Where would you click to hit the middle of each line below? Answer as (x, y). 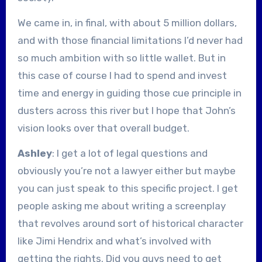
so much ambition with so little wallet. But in (121, 58)
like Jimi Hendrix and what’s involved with (114, 241)
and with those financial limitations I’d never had (130, 40)
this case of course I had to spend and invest (122, 75)
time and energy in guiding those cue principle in (129, 93)
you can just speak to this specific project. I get (127, 188)
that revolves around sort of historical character (130, 223)
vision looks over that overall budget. (103, 128)
